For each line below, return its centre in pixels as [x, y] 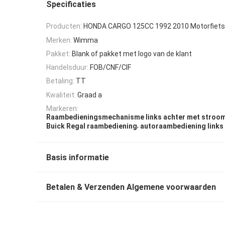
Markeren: [62, 109]
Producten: [64, 26]
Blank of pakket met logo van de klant [132, 53]
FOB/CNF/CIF [110, 68]
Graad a [90, 95]
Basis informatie [78, 157]
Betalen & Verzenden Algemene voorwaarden [131, 187]
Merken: [59, 40]
